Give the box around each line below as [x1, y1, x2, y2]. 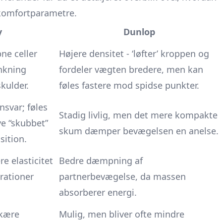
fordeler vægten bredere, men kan [59, 63, 203, 75]
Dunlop [123, 26, 155, 38]
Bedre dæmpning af [59, 155, 143, 166]
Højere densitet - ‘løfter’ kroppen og [59, 48, 209, 59]
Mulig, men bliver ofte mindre [59, 208, 184, 220]
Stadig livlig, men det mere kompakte [59, 109, 218, 121]
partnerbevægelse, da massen [59, 170, 186, 182]
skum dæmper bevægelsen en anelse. [59, 125, 219, 137]
